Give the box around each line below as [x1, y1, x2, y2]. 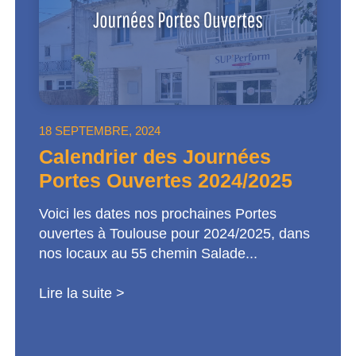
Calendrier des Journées [38, 145, 271, 168]
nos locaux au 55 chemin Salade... [38, 245, 257, 261]
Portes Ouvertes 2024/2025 [38, 168, 292, 192]
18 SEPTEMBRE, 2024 [38, 123, 161, 137]
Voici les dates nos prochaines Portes [38, 205, 277, 222]
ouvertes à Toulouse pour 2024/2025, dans [38, 225, 310, 242]
